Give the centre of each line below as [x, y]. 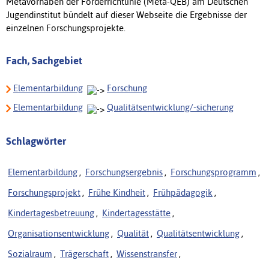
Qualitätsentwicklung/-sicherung [170, 107]
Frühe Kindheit [117, 192]
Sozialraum [30, 253]
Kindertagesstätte [136, 213]
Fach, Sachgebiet [44, 60]
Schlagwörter [36, 141]
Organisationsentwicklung [59, 233]
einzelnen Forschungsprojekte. [66, 28]
